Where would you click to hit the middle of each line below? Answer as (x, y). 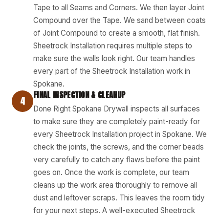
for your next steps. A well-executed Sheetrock (114, 210)
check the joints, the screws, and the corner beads (119, 147)
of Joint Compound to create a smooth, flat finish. (117, 33)
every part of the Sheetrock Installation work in (112, 71)
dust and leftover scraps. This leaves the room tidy (119, 197)
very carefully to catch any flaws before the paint (117, 159)
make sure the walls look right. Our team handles (114, 58)
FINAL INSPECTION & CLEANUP (79, 95)
